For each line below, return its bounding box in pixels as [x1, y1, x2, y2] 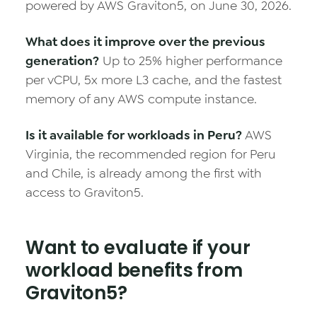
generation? [25, 52, 99, 69]
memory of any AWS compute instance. [25, 91, 257, 108]
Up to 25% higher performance [99, 52, 282, 69]
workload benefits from [25, 258, 243, 283]
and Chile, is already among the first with [25, 165, 262, 182]
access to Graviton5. [25, 184, 144, 201]
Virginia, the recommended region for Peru [25, 146, 275, 163]
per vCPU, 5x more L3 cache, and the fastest [25, 71, 282, 88]
